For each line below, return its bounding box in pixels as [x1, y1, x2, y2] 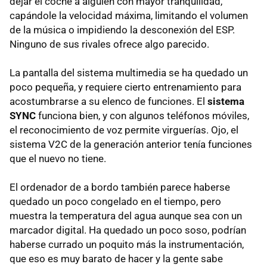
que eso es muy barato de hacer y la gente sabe [10, 253, 223, 265]
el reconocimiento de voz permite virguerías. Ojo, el [10, 124, 238, 136]
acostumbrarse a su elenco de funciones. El [10, 95, 207, 107]
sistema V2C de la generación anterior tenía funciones [10, 138, 252, 150]
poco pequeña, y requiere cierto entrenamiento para [10, 81, 241, 93]
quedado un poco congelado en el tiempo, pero [10, 195, 221, 207]
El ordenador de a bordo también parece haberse [10, 181, 230, 193]
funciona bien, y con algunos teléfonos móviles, [36, 110, 249, 122]
